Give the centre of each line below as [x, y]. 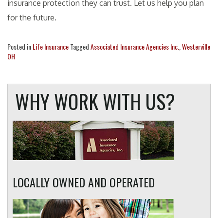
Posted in [20, 47]
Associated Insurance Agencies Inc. [135, 47]
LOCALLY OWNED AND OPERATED [84, 182]
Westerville [196, 47]
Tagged [80, 47]
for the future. [33, 18]
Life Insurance [51, 47]
